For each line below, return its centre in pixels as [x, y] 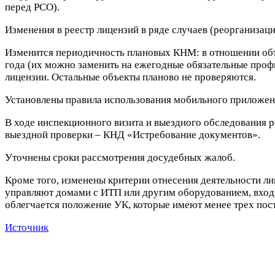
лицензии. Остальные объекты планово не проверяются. [130, 77]
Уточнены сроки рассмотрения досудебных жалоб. [120, 157]
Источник [27, 227]
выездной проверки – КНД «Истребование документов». [133, 134]
